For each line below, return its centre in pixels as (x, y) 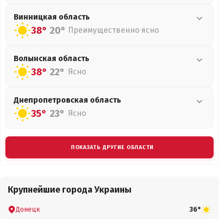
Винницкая (36, 17)
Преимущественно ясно (113, 30)
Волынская (36, 58)
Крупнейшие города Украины (70, 190)
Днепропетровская (52, 100)
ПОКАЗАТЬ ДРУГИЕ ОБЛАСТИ (112, 147)
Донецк (28, 209)
